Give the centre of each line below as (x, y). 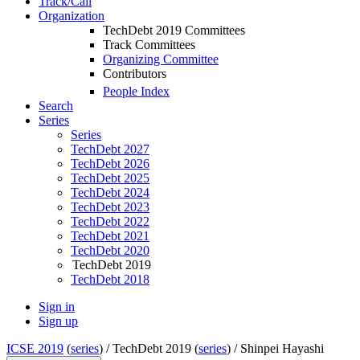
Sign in (57, 307)
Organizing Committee (161, 59)
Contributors (135, 74)
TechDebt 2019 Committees (174, 30)
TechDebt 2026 (110, 164)
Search (56, 106)
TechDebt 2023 (110, 207)
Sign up (58, 321)
